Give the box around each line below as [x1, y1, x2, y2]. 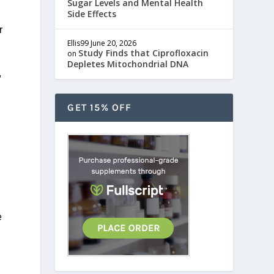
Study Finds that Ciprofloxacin [78, 46, 209, 59]
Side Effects [67, 7, 117, 20]
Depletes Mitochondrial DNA [67, 57, 189, 70]
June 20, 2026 [91, 37, 137, 48]
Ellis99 [67, 37, 89, 48]
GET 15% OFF [67, 101, 132, 113]
